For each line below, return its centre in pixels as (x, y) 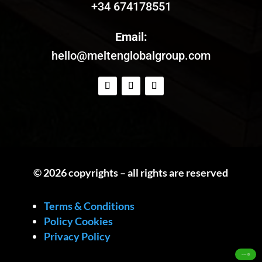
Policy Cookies (78, 221)
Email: (131, 37)
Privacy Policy (77, 236)
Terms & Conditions (89, 206)
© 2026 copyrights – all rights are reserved (131, 173)
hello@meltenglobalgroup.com (131, 56)
